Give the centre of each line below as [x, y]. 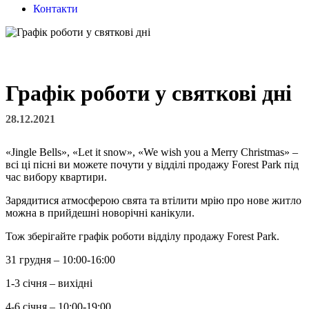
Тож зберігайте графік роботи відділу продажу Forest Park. [142, 236]
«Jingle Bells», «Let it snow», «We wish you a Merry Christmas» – [152, 152]
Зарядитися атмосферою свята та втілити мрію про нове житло [153, 200]
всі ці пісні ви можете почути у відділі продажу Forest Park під [152, 164]
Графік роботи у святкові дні [149, 93]
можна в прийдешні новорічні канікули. [100, 212]
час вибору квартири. [56, 177]
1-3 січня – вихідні [49, 283]
